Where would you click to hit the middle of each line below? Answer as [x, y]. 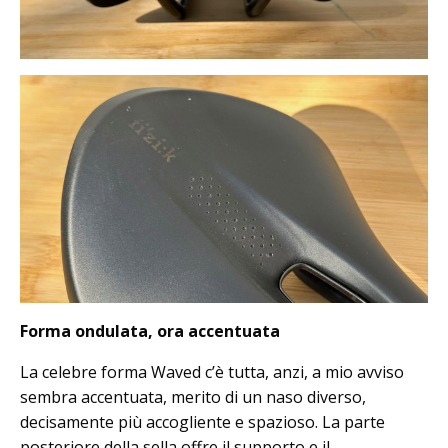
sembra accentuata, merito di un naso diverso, [193, 397]
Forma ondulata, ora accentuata [150, 331]
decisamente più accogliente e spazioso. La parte [202, 422]
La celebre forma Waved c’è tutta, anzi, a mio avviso [212, 372]
